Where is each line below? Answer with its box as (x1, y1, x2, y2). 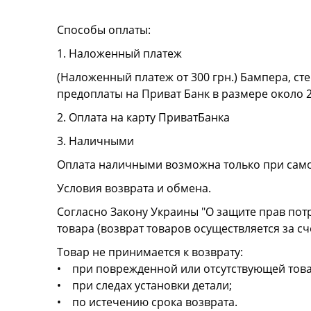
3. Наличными (56, 133, 134, 149)
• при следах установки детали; (56, 278, 232, 294)
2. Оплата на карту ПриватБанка (56, 110, 230, 126)
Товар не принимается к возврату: (56, 244, 243, 260)
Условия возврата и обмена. (56, 180, 211, 196)
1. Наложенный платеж (56, 46, 182, 62)
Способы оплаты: (56, 22, 151, 38)
